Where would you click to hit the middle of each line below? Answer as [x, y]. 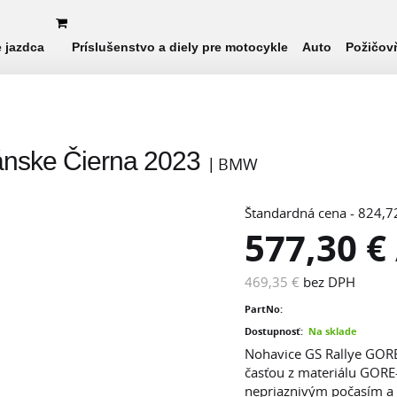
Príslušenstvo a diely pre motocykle [180, 47]
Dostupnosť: [274, 331]
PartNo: [264, 309]
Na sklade [333, 331]
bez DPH [329, 282]
